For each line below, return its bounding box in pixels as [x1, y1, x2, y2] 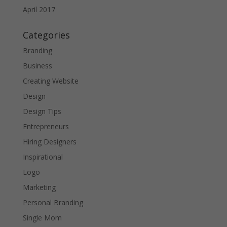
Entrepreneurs [22, 122, 69, 132]
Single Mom [22, 213, 62, 223]
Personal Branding [22, 198, 83, 208]
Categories [22, 29, 70, 42]
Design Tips [22, 106, 61, 117]
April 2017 [22, 5, 55, 15]
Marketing [22, 182, 56, 193]
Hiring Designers [22, 137, 77, 147]
